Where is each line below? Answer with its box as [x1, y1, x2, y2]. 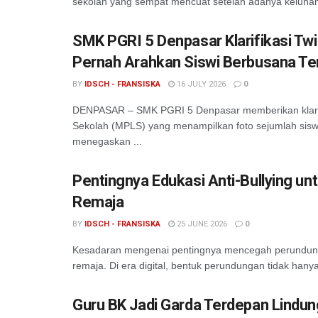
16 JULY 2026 [175, 79, 226, 89]
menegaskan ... [72, 136, 142, 147]
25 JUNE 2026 [175, 219, 227, 229]
